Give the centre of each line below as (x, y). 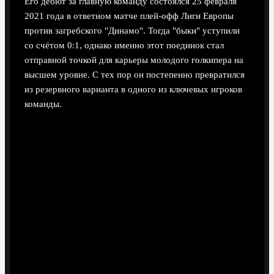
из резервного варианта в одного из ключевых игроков (133, 90)
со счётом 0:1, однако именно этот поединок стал (124, 46)
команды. (43, 104)
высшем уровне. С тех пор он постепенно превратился (134, 75)
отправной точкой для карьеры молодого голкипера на (134, 60)
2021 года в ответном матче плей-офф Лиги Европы (129, 16)
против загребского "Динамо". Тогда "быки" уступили (132, 31)
